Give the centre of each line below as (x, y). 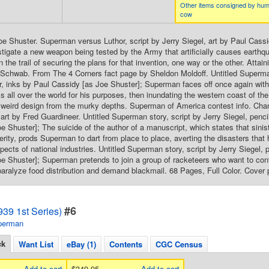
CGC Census (179, 244)
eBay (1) (81, 244)
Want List (36, 244)
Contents (126, 244)
